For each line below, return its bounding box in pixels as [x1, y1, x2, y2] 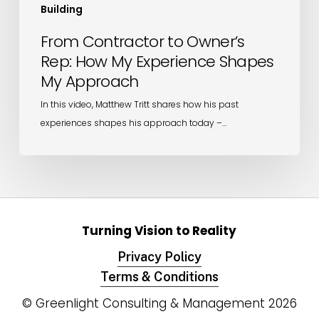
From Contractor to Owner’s [40, 30, 245, 53]
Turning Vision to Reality [82, 221, 237, 239]
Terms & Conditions [100, 268, 219, 284]
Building [40, 1, 83, 16]
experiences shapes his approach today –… [40, 116, 226, 129]
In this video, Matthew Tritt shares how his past [40, 98, 239, 110]
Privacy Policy [117, 249, 202, 264]
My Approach [40, 70, 139, 93]
